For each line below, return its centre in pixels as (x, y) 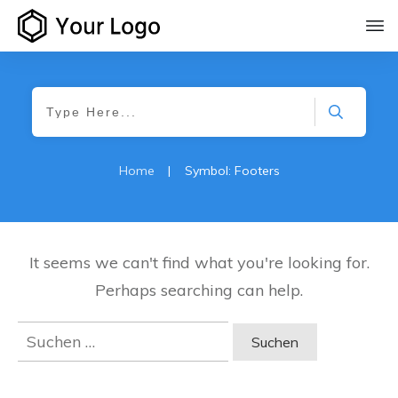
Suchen (44, 332)
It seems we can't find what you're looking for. (199, 262)
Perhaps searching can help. (199, 290)
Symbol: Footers (232, 170)
